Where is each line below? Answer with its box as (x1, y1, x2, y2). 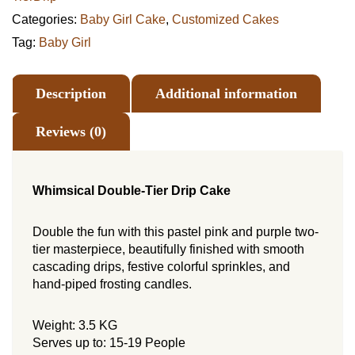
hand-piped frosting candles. (32, 277, 192, 291)
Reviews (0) (36, 124, 106, 139)
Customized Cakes (172, 13, 279, 26)
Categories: (12, 13, 80, 26)
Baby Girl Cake (80, 13, 166, 26)
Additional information (155, 86, 297, 101)
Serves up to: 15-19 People (32, 336, 185, 349)
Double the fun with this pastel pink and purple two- (32, 225, 319, 239)
